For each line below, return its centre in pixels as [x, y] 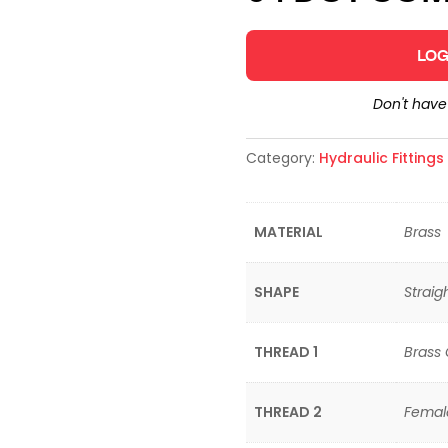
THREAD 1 [285, 352]
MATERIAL [288, 232]
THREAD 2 [287, 412]
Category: [282, 158]
